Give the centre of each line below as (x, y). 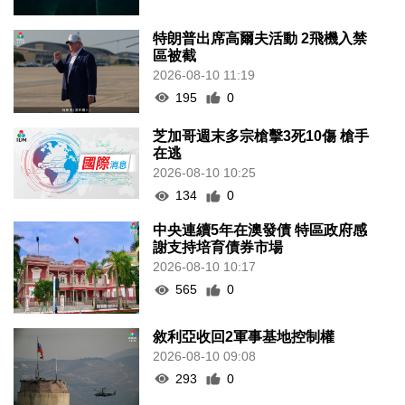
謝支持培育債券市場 (218, 248)
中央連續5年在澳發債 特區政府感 (260, 231)
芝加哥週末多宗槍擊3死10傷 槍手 (261, 137)
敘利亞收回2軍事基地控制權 (244, 336)
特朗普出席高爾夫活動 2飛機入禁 (260, 38)
